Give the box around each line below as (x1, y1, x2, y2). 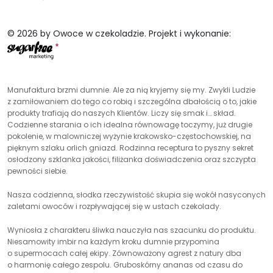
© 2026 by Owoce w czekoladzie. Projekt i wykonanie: (7, 27, 231, 40)
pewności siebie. (7, 166, 68, 177)
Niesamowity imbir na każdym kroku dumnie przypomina (7, 236, 219, 247)
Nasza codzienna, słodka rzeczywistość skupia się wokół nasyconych (7, 190, 266, 200)
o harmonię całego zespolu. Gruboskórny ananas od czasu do (7, 260, 243, 271)
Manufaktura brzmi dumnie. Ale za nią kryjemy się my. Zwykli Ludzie (7, 85, 255, 96)
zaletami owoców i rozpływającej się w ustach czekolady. (7, 201, 221, 212)
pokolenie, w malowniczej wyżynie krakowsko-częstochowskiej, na (7, 131, 251, 142)
